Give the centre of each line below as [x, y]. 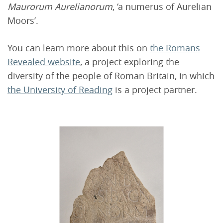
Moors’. [23, 21]
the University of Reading [60, 90]
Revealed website [44, 62]
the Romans [175, 48]
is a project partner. [155, 90]
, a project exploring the [130, 62]
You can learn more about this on [79, 48]
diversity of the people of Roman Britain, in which [111, 76]
